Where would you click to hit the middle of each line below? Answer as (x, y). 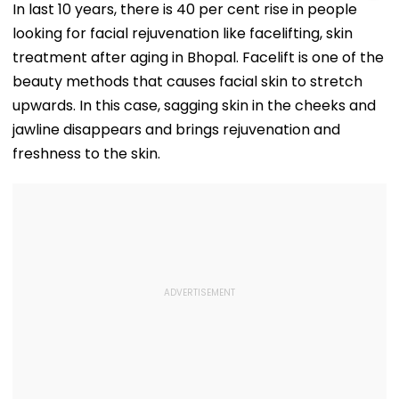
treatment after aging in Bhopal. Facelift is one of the (198, 57)
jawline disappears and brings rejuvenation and (176, 129)
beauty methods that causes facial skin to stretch (187, 81)
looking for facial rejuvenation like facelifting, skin (183, 33)
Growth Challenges (225, 22)
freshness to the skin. (86, 153)
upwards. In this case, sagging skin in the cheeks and (194, 105)
